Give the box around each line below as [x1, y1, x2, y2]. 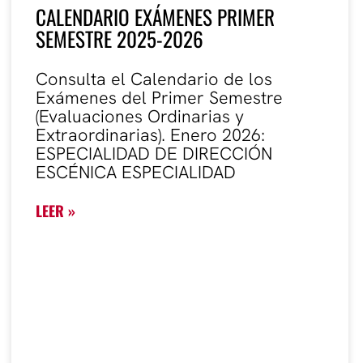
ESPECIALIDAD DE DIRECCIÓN [36, 141, 272, 165]
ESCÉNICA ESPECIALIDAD [36, 160, 236, 184]
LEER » [36, 199, 75, 221]
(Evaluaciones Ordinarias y [36, 104, 244, 128]
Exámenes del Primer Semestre [36, 85, 283, 109]
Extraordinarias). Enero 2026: [36, 122, 265, 147]
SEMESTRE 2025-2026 [36, 23, 203, 53]
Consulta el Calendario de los [36, 66, 272, 91]
